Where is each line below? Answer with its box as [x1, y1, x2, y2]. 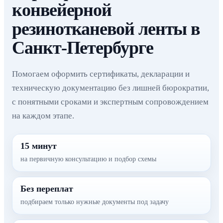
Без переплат [20, 184, 73, 194]
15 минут [20, 141, 57, 151]
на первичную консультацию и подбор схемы [20, 155, 156, 163]
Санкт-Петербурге [12, 38, 153, 58]
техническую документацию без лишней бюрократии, [12, 83, 209, 93]
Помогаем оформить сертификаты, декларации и [12, 69, 190, 79]
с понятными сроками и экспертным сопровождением [12, 97, 209, 107]
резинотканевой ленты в [12, 19, 200, 39]
